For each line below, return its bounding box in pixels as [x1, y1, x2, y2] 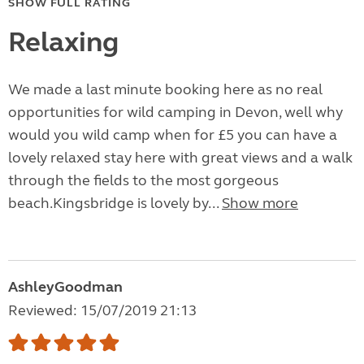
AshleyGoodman [8, 278, 123, 297]
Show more [222, 194, 298, 213]
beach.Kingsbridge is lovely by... [8, 194, 222, 213]
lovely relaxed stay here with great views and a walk [8, 149, 353, 167]
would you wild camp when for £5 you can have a [8, 126, 337, 145]
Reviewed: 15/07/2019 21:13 [8, 301, 197, 320]
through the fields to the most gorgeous [8, 171, 279, 190]
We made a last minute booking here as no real [8, 80, 323, 99]
